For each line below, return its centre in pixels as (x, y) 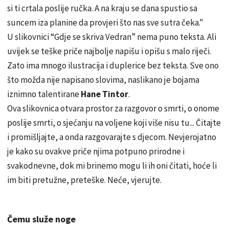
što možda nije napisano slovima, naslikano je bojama (103, 79)
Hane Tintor (105, 94)
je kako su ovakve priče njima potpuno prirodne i (96, 151)
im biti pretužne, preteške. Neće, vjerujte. (84, 180)
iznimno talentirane (44, 94)
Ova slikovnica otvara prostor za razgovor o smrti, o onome (113, 108)
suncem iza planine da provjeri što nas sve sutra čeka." (105, 22)
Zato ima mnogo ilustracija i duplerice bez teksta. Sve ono (113, 65)
